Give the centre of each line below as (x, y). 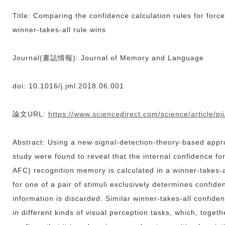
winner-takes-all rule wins (59, 29)
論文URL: (30, 114)
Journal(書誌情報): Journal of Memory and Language (108, 58)
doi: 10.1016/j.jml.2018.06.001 (68, 86)
